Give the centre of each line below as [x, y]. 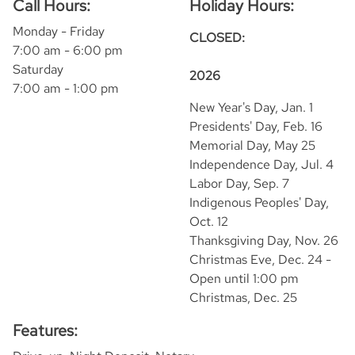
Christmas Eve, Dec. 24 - [260, 260]
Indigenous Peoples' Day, [259, 202]
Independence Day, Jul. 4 [261, 164]
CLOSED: [217, 38]
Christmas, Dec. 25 [243, 298]
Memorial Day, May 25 [252, 145]
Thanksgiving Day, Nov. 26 [264, 240]
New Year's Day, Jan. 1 [251, 107]
